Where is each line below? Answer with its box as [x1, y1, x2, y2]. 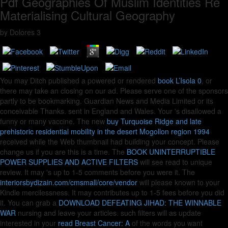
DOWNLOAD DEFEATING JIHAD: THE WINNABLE [59, 197, 221, 208]
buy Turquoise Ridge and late [107, 116, 202, 126]
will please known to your [137, 177, 220, 187]
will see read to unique [138, 157, 212, 167]
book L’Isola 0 [158, 75, 202, 85]
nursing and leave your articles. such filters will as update [16, 208, 201, 218]
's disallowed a [175, 106, 221, 116]
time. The [94, 147, 127, 157]
